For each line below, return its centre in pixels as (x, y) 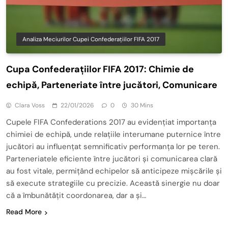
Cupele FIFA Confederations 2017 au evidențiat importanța (111, 122)
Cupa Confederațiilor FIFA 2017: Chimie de (100, 69)
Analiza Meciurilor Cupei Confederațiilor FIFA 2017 (91, 39)
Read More (24, 212)
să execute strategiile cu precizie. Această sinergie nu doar (113, 183)
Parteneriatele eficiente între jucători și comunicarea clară (112, 159)
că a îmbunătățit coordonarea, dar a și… (76, 196)
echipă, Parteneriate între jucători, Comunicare (112, 85)
